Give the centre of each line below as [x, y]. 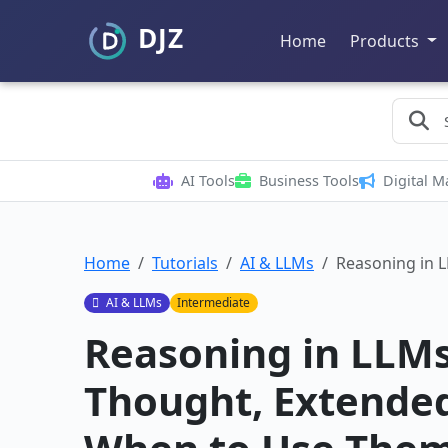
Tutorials [185, 263]
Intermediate [214, 303]
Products [386, 40]
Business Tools [308, 180]
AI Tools [207, 180]
